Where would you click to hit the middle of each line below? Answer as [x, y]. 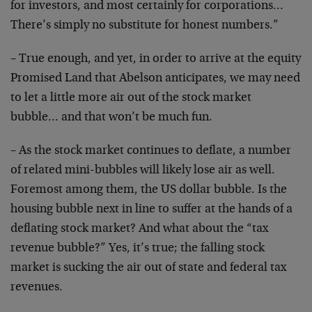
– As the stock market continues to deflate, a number [151, 151]
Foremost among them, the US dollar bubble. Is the [149, 190]
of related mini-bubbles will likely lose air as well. [143, 171]
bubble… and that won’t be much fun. [111, 118]
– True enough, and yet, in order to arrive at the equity [156, 59]
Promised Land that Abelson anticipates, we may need [155, 79]
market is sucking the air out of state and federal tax [148, 268]
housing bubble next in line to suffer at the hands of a [151, 210]
